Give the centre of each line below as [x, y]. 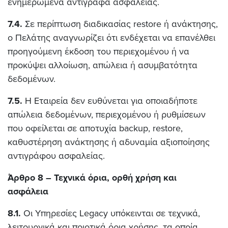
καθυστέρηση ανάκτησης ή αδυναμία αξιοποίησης [109, 142]
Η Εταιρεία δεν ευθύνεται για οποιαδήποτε [110, 101]
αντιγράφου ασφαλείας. [56, 156]
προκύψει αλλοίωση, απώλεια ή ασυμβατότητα [103, 65]
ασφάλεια [28, 191]
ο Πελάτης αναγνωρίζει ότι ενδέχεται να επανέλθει [111, 38]
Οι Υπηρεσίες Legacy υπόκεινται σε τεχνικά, [110, 213]
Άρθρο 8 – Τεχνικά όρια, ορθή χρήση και [92, 178]
